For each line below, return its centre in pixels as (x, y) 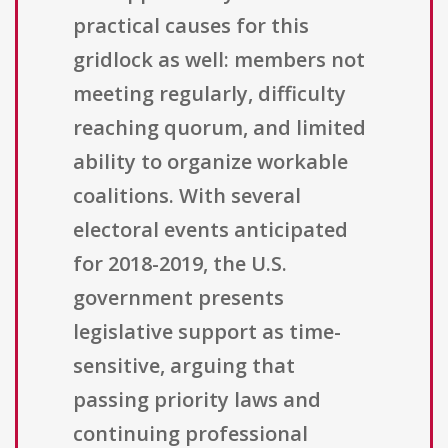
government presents (178, 298)
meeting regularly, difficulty (209, 94)
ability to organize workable (210, 162)
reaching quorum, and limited (219, 128)
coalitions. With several (187, 196)
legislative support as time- (207, 332)
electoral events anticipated (210, 230)
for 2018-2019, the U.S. (180, 264)
